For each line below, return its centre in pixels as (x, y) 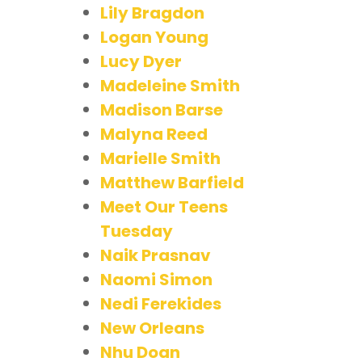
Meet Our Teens (164, 206)
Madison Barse (162, 109)
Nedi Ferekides (161, 303)
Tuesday (137, 231)
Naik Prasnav (156, 255)
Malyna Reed (154, 134)
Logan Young (154, 37)
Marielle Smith (160, 158)
